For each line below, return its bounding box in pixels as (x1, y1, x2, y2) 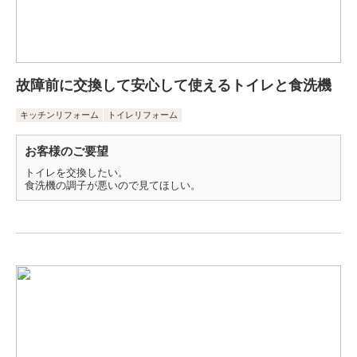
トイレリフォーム (108, 110, 178, 120)
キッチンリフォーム (20, 110, 99, 120)
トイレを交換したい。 (25, 167, 128, 179)
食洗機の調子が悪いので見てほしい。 (25, 179, 201, 192)
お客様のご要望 (25, 144, 108, 159)
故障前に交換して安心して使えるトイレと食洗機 (16, 77, 331, 94)
